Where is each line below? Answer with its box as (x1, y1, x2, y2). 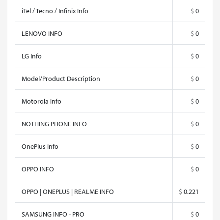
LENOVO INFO (22, 28, 62, 38)
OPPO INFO (22, 164, 54, 173)
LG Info (22, 51, 42, 60)
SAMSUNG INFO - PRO (22, 209, 84, 219)
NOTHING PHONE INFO (22, 119, 87, 128)
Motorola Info (22, 96, 61, 106)
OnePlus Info (22, 141, 58, 151)
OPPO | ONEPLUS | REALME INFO (22, 187, 114, 196)
